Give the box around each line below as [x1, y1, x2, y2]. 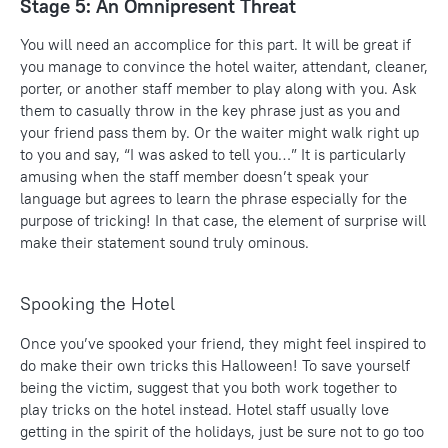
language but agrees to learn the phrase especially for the [20, 189, 407, 209]
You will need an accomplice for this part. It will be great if [20, 35, 411, 55]
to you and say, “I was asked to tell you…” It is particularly [20, 145, 406, 165]
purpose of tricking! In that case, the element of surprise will [20, 211, 426, 231]
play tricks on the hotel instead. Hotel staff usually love [20, 400, 389, 420]
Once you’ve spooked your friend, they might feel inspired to [20, 334, 426, 354]
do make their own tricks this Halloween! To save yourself [20, 356, 410, 376]
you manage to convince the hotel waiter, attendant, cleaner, [20, 57, 428, 77]
